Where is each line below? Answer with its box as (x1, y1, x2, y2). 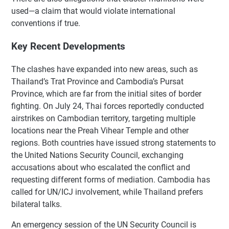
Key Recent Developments (11, 41, 125, 53)
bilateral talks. (11, 199, 62, 209)
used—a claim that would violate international (11, 6, 175, 16)
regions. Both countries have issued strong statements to (11, 138, 216, 148)
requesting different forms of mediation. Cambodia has (11, 174, 210, 185)
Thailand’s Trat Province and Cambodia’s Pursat (11, 76, 184, 86)
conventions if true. (11, 18, 80, 29)
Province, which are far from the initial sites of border (11, 88, 201, 99)
